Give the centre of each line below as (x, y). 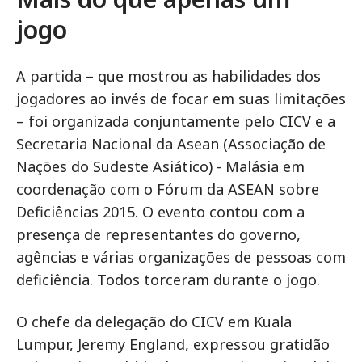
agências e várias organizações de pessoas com (181, 257)
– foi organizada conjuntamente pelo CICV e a (176, 121)
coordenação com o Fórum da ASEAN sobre (168, 189)
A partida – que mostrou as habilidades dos (168, 76)
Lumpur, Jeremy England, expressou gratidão (173, 344)
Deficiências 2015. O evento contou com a (160, 212)
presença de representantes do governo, (158, 234)
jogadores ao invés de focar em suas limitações (181, 99)
